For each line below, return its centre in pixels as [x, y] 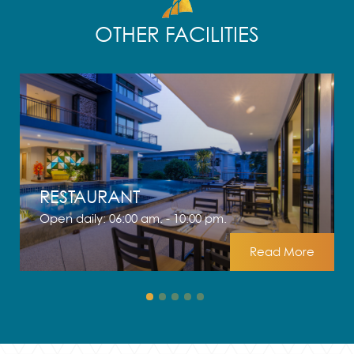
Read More [282, 251]
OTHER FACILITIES [177, 34]
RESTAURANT [90, 196]
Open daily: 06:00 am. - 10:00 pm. [133, 218]
